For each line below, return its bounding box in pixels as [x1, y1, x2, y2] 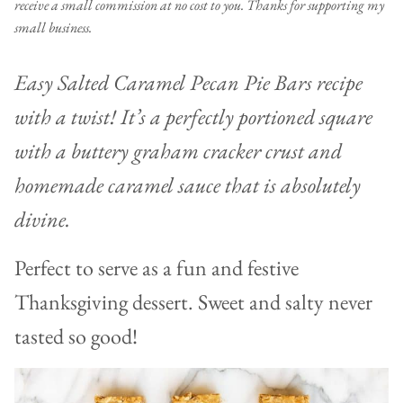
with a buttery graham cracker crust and [14, 137, 342, 166]
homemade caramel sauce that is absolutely [14, 171, 361, 200]
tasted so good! [14, 322, 138, 351]
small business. [14, 18, 92, 38]
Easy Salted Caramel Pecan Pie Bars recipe [14, 68, 363, 97]
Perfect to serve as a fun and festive [14, 254, 299, 282]
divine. [14, 205, 70, 234]
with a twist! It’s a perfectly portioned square [14, 103, 372, 131]
